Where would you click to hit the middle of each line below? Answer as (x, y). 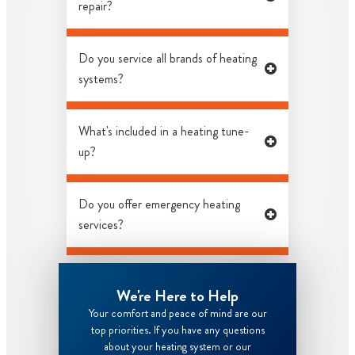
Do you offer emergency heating (159, 204)
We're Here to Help (177, 296)
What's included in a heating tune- (164, 131)
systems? (101, 78)
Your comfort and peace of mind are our (177, 313)
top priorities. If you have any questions (177, 329)
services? (101, 224)
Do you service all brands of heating (168, 58)
